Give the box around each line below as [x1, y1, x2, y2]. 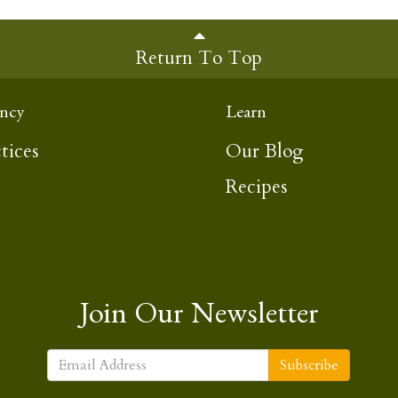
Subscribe [280, 355, 339, 376]
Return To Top [136, 44, 262, 71]
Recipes [226, 174, 288, 201]
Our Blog [226, 139, 304, 165]
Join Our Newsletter [79, 304, 319, 335]
